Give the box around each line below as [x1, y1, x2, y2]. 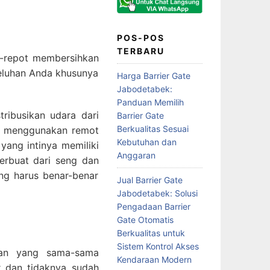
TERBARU [116, 45, 165, 56]
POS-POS [116, 32, 165, 43]
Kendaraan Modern [116, 254, 192, 265]
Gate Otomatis [116, 214, 174, 225]
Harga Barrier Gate [116, 70, 190, 81]
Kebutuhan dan [116, 136, 177, 147]
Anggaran [116, 149, 155, 160]
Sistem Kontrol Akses [116, 240, 199, 251]
